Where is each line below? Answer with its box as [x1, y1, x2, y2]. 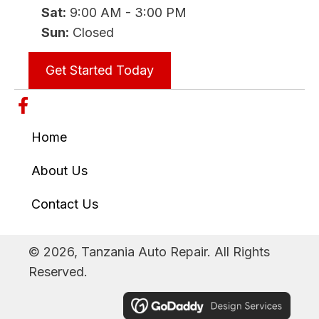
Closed [69, 25, 114, 41]
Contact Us [31, 197, 98, 212]
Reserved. [28, 264, 88, 280]
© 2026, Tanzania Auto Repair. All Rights [28, 244, 270, 260]
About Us [31, 163, 88, 179]
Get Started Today [46, 63, 154, 78]
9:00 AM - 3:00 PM [66, 5, 187, 21]
